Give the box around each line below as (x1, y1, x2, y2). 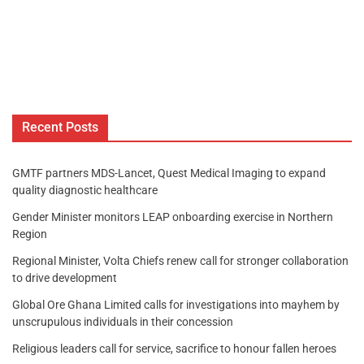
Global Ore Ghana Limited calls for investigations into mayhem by (12, 297, 340, 311)
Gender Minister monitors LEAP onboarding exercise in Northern (12, 210, 333, 223)
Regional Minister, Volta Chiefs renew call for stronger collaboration (12, 253, 349, 267)
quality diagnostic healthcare (12, 183, 158, 197)
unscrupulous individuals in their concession (12, 314, 233, 328)
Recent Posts (22, 119, 98, 135)
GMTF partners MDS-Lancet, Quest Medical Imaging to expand (12, 166, 326, 180)
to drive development (12, 271, 117, 284)
